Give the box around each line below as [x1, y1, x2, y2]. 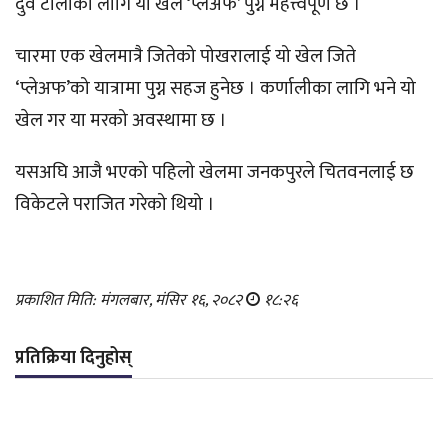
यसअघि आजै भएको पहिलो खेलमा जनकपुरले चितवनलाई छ [15, 157, 414, 189]
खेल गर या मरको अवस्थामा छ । [15, 105, 227, 137]
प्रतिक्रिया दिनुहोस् [15, 343, 132, 374]
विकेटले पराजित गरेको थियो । [15, 189, 215, 221]
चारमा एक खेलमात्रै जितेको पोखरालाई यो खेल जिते [15, 41, 356, 73]
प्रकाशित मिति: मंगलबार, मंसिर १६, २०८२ [15, 287, 246, 315]
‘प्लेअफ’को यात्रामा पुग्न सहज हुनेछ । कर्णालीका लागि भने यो [15, 73, 416, 105]
